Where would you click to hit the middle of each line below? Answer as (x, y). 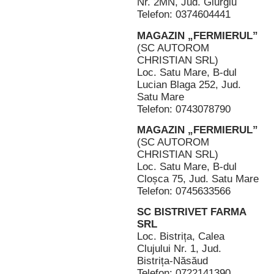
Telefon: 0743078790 (184, 109)
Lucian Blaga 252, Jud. (189, 84)
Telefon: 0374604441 (184, 15)
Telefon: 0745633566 (184, 191)
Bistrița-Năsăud (172, 261)
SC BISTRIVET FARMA (191, 212)
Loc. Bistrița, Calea (181, 237)
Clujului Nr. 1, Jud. (179, 249)
